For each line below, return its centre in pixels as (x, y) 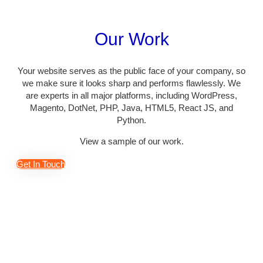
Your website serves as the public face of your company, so (131, 71)
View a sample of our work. (131, 141)
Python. (131, 120)
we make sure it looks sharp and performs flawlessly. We (131, 83)
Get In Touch (41, 164)
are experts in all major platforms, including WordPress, (131, 96)
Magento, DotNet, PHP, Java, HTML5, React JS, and (131, 108)
